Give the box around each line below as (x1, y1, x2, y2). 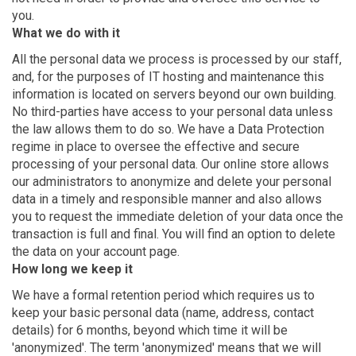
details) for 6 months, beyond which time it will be (12, 323, 288, 339)
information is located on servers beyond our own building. (12, 87, 336, 103)
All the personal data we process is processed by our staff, (12, 52, 342, 68)
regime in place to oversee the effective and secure (12, 139, 300, 155)
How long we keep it (12, 261, 133, 277)
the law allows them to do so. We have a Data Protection (12, 122, 324, 137)
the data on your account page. (12, 244, 180, 260)
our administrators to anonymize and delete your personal (12, 174, 331, 190)
